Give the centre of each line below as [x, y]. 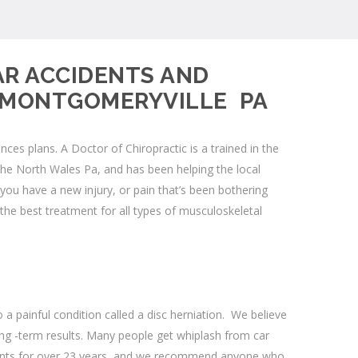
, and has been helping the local [179, 169]
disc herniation [185, 314]
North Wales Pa [57, 169]
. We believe [255, 314]
